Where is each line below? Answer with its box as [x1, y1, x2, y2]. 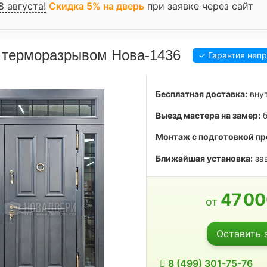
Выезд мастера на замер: [156, 110, 261, 120]
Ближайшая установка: [156, 153, 253, 163]
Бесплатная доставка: [156, 89, 248, 99]
